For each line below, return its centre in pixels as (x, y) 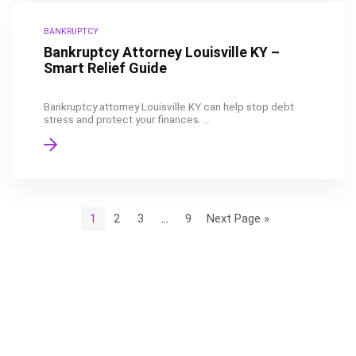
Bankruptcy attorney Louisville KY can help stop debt (169, 106)
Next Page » (238, 218)
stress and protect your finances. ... (127, 119)
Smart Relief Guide (105, 68)
